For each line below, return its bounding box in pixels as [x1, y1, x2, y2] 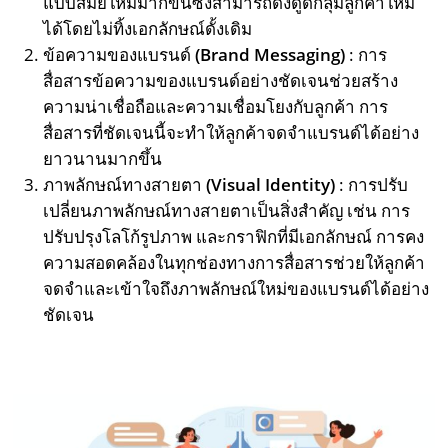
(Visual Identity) [202, 173, 340, 197]
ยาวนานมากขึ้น [43, 147, 163, 171]
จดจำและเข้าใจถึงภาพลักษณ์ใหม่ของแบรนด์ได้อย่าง [43, 277, 430, 301]
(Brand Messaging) [191, 43, 350, 67]
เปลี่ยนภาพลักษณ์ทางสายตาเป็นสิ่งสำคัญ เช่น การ [43, 199, 411, 223]
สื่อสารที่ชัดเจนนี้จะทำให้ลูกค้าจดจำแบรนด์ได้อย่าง [43, 121, 420, 145]
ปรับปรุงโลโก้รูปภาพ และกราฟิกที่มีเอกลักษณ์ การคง [43, 225, 425, 249]
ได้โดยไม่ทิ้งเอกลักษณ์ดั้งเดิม [43, 17, 253, 41]
